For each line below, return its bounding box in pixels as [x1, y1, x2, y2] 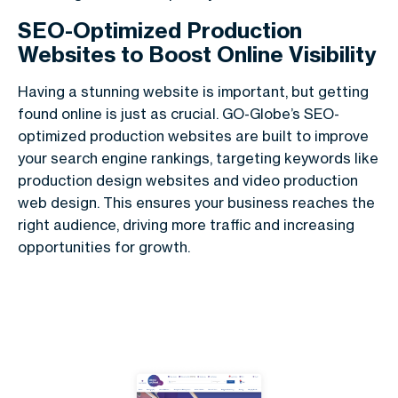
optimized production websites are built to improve [18, 127, 369, 146]
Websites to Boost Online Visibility [18, 41, 377, 68]
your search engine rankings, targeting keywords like [18, 149, 378, 168]
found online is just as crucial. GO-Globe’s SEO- [18, 105, 339, 123]
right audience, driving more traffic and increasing [18, 216, 354, 235]
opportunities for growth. [18, 238, 190, 257]
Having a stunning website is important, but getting [18, 83, 369, 101]
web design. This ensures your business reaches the [18, 194, 375, 212]
